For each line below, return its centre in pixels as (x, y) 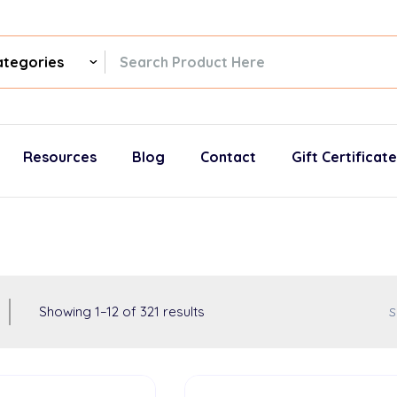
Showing (67, 311)
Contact (228, 157)
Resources (60, 157)
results (182, 311)
